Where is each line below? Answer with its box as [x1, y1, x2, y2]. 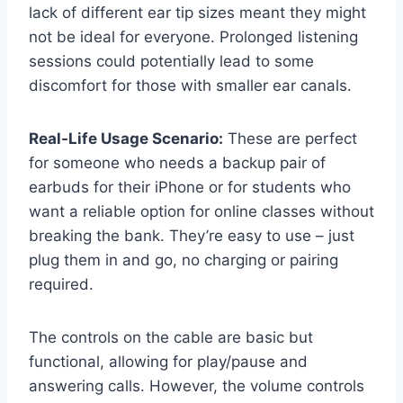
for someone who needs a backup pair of [29, 154, 326, 173]
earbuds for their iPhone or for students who [29, 178, 351, 197]
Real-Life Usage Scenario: [29, 130, 223, 148]
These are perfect [223, 130, 357, 148]
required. [29, 275, 94, 294]
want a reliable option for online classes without [29, 202, 374, 221]
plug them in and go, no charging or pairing [29, 251, 338, 270]
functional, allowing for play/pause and [29, 353, 308, 372]
